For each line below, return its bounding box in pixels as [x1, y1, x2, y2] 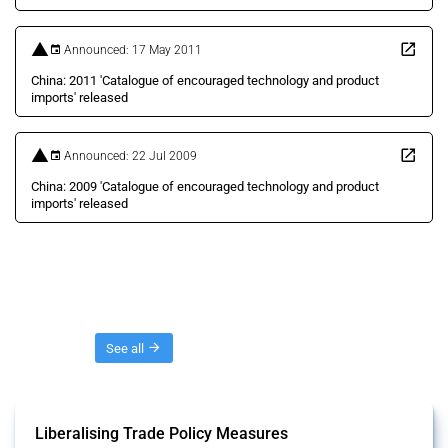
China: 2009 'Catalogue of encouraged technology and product [31, 179, 379, 194]
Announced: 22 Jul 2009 [61, 148, 197, 163]
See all [106, 340, 147, 356]
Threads [15, 335, 95, 360]
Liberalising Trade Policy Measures [35, 424, 288, 443]
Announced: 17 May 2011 [61, 42, 202, 57]
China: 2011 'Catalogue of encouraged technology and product [31, 73, 379, 88]
